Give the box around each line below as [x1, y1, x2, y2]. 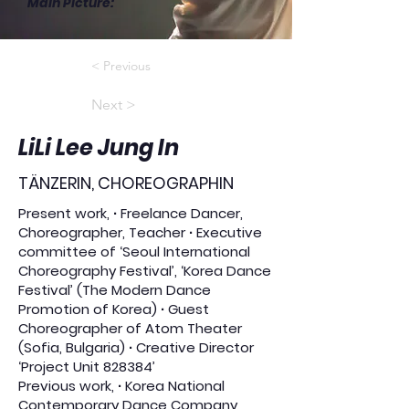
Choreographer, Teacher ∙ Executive [18, 223, 262, 242]
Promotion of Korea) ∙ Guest [18, 299, 209, 319]
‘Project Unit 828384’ [18, 357, 155, 376]
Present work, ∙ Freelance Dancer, [18, 204, 243, 223]
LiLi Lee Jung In [18, 132, 179, 163]
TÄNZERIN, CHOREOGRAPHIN [18, 172, 234, 194]
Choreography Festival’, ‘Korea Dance [18, 261, 271, 280]
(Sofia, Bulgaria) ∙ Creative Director [18, 338, 254, 357]
